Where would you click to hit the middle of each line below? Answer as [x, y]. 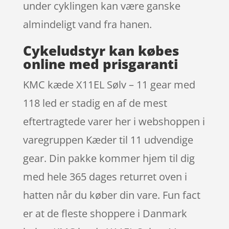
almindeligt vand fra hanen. [87, 24]
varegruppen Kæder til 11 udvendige [108, 140]
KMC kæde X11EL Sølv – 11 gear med [109, 84]
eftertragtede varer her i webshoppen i [114, 121]
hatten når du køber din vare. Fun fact [111, 195]
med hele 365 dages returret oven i [105, 176]
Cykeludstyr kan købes [101, 50]
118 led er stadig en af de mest [95, 103]
